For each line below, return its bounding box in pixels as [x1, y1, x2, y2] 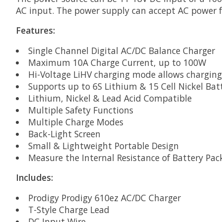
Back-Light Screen [28, 127, 101, 140]
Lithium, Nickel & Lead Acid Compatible [28, 92, 192, 104]
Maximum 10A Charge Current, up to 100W [28, 56, 206, 68]
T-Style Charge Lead [28, 203, 110, 216]
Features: [16, 24, 55, 37]
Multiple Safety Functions [28, 104, 133, 116]
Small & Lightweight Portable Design [28, 139, 179, 152]
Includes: [16, 171, 53, 184]
